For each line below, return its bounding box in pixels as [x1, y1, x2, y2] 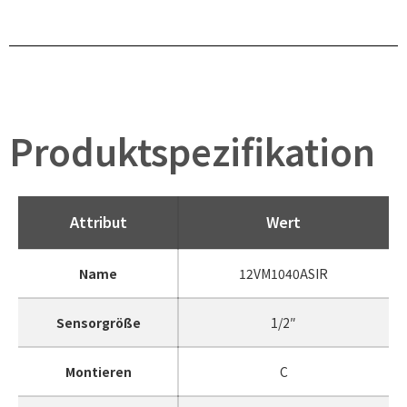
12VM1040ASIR [239, 264, 328, 283]
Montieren [65, 362, 132, 382]
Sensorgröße [55, 313, 141, 333]
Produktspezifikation [9, 124, 375, 178]
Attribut [69, 211, 127, 233]
